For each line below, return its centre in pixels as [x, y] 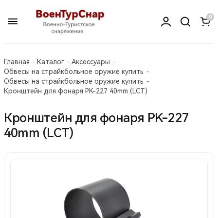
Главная [17, 62]
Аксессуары [91, 62]
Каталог [51, 62]
